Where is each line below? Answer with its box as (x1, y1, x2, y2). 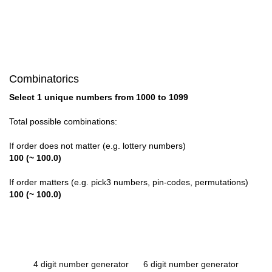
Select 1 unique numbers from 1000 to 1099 (9, 92, 188, 103)
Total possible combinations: (9, 117, 117, 127)
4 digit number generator (33, 259, 129, 270)
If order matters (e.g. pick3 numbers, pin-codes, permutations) (9, 177, 248, 188)
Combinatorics (9, 73, 79, 86)
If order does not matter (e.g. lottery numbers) (9, 141, 186, 151)
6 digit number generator (143, 259, 239, 270)
